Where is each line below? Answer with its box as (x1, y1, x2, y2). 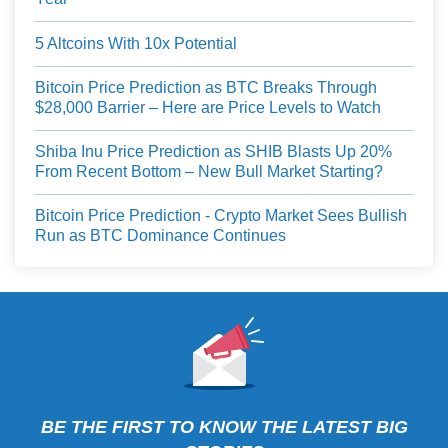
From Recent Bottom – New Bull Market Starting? (35, 163, 383, 181)
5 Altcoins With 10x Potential (35, 35, 237, 53)
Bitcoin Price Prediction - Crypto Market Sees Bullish (35, 207, 407, 225)
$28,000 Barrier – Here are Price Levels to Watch (35, 99, 381, 117)
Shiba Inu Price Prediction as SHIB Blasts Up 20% (35, 143, 392, 161)
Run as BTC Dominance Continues (35, 227, 286, 245)
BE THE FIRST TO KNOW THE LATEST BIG (40, 417, 408, 438)
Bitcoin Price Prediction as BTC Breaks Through (35, 79, 377, 97)
